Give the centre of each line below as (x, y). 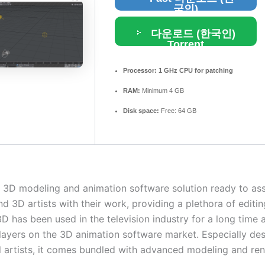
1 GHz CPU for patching (195, 71)
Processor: (140, 71)
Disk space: (141, 111)
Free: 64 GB (178, 111)
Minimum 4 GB (162, 91)
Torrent (186, 45)
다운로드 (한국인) (192, 34)
